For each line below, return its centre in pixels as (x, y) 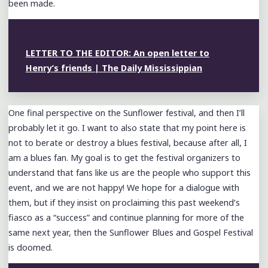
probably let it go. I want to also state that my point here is (127, 128)
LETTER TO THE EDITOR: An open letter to (118, 53)
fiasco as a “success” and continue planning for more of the (127, 218)
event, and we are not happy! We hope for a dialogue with (124, 188)
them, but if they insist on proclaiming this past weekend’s (124, 203)
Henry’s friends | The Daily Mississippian (114, 68)
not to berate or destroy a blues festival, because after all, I (128, 143)
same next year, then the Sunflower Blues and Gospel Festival (131, 233)
